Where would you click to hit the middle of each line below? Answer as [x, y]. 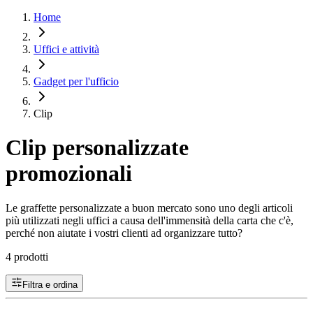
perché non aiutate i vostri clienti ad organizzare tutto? [124, 233]
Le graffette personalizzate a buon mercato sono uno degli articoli [149, 208]
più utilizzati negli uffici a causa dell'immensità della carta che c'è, [150, 220]
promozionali [69, 174]
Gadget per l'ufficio [76, 81]
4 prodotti [27, 256]
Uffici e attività [66, 49]
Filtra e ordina [50, 284]
